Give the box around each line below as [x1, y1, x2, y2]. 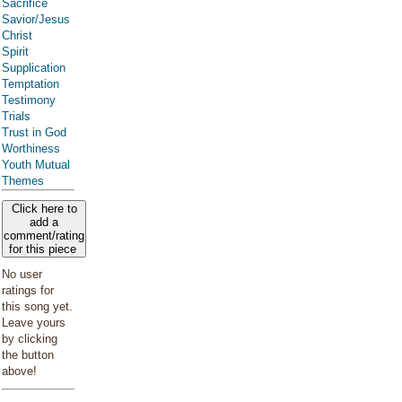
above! [2, 364, 37, 378]
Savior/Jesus [2, 13, 70, 26]
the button [2, 348, 54, 362]
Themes [2, 174, 44, 188]
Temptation [2, 77, 59, 91]
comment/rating [4, 229, 84, 242]
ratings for [2, 284, 54, 297]
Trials [2, 109, 31, 123]
